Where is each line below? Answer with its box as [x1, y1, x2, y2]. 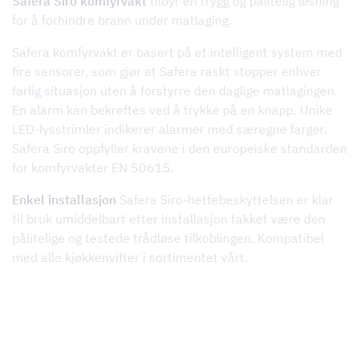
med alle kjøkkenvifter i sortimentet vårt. [12, 249, 248, 265]
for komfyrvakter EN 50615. [12, 159, 174, 175]
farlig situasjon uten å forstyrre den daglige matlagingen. [12, 83, 337, 99]
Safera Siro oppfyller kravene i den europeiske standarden [12, 140, 347, 156]
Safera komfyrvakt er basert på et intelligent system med [12, 44, 342, 60]
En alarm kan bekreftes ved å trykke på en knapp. [12, 102, 296, 118]
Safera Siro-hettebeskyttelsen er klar [119, 192, 333, 208]
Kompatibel [257, 230, 324, 246]
